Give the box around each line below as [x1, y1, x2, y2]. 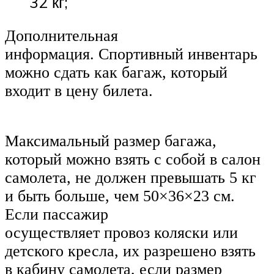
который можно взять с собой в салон [5, 150, 261, 168]
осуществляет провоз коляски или [5, 223, 238, 242]
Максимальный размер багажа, [5, 131, 217, 150]
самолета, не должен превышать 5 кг [5, 168, 256, 187]
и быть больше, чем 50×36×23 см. [5, 187, 235, 205]
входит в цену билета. [5, 82, 153, 100]
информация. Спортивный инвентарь [5, 45, 257, 64]
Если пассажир [5, 205, 108, 223]
